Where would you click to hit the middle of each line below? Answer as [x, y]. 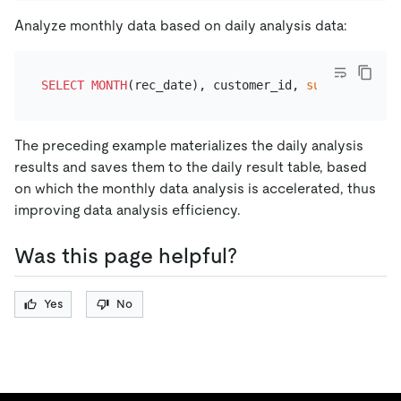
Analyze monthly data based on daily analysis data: [181, 25]
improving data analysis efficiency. [128, 209]
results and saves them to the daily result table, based [191, 166]
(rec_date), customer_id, [216, 85]
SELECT [62, 85]
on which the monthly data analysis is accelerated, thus [195, 188]
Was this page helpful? [126, 255]
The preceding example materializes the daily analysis [189, 145]
